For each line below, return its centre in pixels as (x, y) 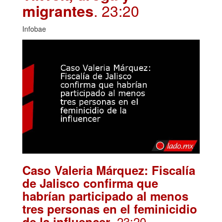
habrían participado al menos (105, 195)
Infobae (34, 28)
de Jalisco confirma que (90, 183)
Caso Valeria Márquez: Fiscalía (109, 170)
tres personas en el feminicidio (110, 208)
